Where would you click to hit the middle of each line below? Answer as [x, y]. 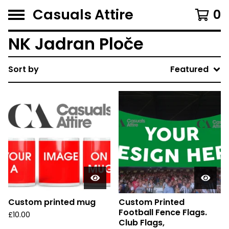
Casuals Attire [83, 15]
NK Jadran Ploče [76, 44]
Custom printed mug [52, 202]
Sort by [24, 69]
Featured [189, 69]
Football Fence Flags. [163, 212]
